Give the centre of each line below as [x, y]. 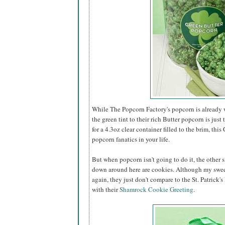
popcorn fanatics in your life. [131, 139]
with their [106, 190]
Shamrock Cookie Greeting [156, 190]
